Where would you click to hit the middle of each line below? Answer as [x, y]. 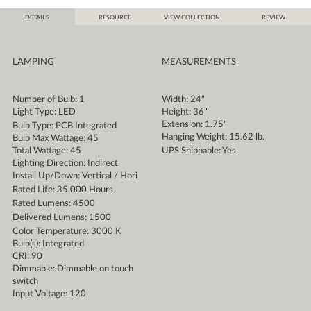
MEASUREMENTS [199, 62]
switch [25, 282]
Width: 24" [183, 100]
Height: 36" [184, 112]
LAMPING [33, 62]
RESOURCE [115, 18]
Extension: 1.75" [194, 125]
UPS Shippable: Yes [199, 151]
